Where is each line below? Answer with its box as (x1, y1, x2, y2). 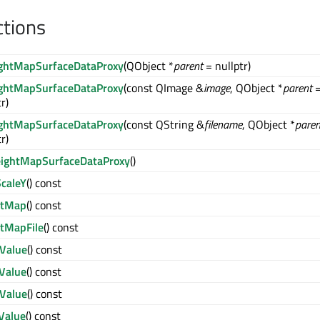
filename (204, 116, 242, 133)
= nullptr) (203, 57, 251, 74)
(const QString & (124, 116, 204, 133)
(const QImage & (124, 79, 204, 96)
